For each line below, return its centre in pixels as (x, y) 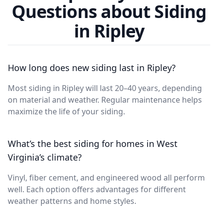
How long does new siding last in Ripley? (92, 67)
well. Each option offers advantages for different (97, 189)
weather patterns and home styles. (72, 201)
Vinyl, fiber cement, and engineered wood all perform (106, 177)
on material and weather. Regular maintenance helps (105, 100)
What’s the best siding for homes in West (93, 143)
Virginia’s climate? (45, 157)
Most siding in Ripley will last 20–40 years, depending (105, 88)
